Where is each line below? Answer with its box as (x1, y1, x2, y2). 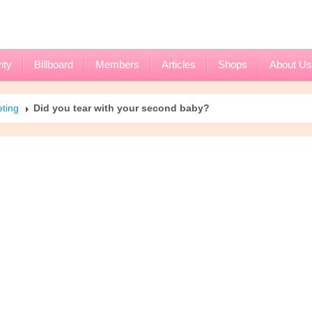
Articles (162, 58, 196, 70)
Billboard (34, 58, 73, 70)
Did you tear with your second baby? (33, 102, 210, 114)
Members (95, 58, 139, 70)
